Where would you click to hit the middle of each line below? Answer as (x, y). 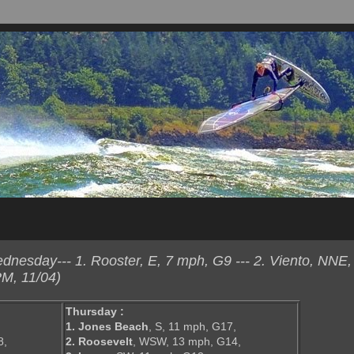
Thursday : (95, 312)
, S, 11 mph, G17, (192, 327)
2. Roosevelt (99, 342)
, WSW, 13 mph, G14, (187, 342)
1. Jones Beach (107, 327)
